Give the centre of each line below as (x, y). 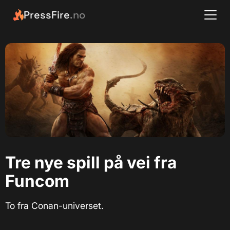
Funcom (37, 181)
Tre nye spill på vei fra (91, 163)
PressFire (46, 15)
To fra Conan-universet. (54, 206)
